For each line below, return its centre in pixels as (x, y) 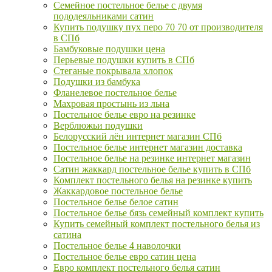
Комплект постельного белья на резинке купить (153, 180)
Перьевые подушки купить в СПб (124, 60)
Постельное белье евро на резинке (124, 115)
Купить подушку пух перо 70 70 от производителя (158, 27)
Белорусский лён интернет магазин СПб (138, 137)
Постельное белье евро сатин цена (125, 257)
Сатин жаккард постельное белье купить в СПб (152, 169)
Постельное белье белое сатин (116, 202)
